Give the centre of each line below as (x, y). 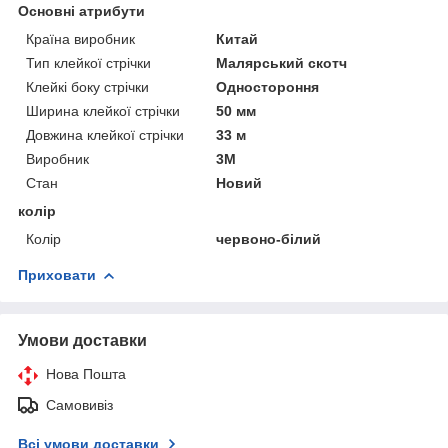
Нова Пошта (86, 373)
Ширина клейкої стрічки (103, 110)
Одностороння (268, 86)
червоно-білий (269, 238)
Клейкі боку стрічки (87, 86)
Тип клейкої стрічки (88, 62)
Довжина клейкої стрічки (105, 134)
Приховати (57, 274)
